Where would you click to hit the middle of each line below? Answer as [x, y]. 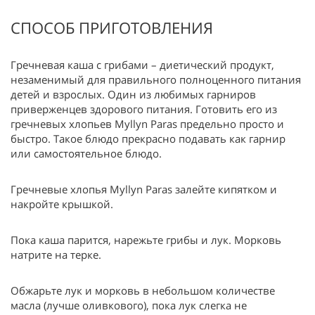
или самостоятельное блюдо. [86, 153]
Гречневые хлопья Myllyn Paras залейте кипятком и [144, 189]
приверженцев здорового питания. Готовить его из [144, 109]
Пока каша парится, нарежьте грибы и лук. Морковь [146, 240]
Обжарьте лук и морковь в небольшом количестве [143, 290]
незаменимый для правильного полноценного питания [156, 79]
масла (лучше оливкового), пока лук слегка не [129, 305]
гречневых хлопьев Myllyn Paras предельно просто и [147, 124]
